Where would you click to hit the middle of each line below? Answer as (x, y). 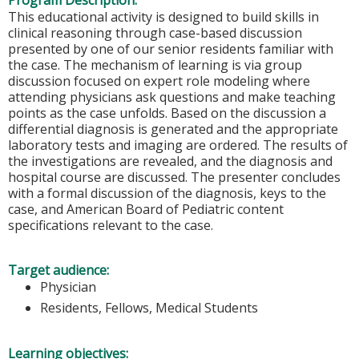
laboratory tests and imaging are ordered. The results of (178, 145)
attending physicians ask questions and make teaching (172, 97)
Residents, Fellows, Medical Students (149, 308)
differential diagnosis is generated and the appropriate (173, 129)
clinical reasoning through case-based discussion (155, 33)
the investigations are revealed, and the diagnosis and (170, 161)
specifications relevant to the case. (111, 225)
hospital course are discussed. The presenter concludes (174, 177)
